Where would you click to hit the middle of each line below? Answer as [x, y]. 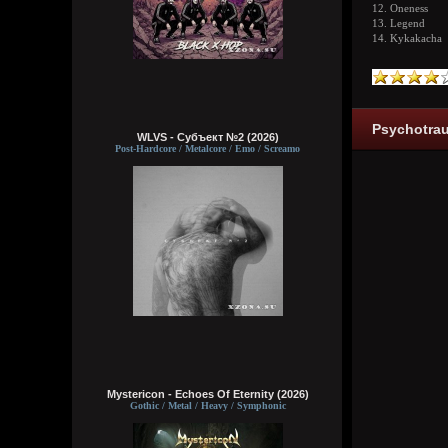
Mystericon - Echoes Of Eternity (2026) [207, 394]
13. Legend [398, 23]
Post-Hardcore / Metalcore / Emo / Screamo [207, 148]
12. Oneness [400, 8]
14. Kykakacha [407, 38]
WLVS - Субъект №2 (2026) [207, 137]
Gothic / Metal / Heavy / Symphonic [207, 405]
